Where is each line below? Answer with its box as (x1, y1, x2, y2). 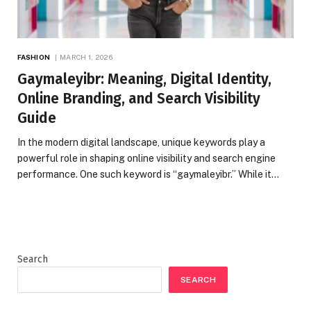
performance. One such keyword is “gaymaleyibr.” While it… (17, 168, 279, 180)
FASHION (17, 52, 50, 61)
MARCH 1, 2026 (60, 52, 112, 61)
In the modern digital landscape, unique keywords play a (17, 136, 265, 148)
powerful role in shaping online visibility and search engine (17, 152, 276, 164)
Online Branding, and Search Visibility (17, 89, 260, 108)
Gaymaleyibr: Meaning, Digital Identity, (17, 69, 271, 88)
